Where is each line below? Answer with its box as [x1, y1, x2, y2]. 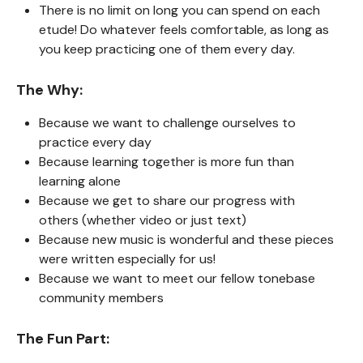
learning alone [39, 173, 121, 190]
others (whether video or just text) [39, 211, 246, 228]
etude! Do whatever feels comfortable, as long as [39, 21, 329, 38]
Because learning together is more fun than [39, 153, 294, 170]
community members [39, 289, 164, 306]
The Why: [16, 80, 83, 100]
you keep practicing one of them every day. [39, 41, 295, 58]
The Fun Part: [16, 329, 109, 348]
